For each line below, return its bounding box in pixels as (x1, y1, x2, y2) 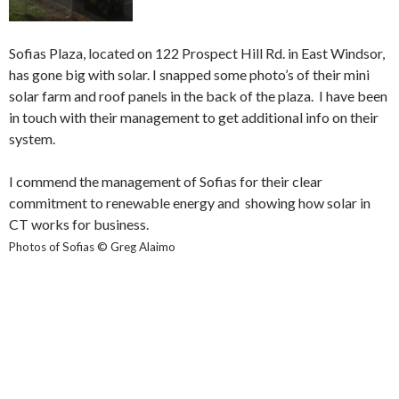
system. (9, 129, 55, 147)
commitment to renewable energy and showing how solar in (9, 193, 370, 211)
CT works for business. (9, 215, 149, 232)
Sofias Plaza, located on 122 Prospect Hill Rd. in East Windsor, (9, 44, 385, 61)
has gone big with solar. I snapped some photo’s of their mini (9, 65, 370, 83)
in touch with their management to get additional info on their (9, 108, 379, 126)
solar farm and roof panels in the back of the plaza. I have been (9, 86, 387, 104)
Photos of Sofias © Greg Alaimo (9, 239, 175, 254)
